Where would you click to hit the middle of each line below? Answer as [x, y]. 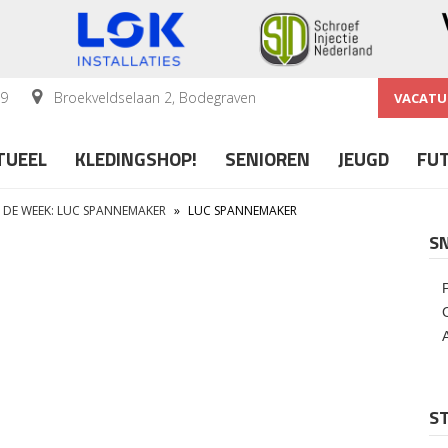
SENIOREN [267, 158]
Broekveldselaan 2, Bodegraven [153, 97]
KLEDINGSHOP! [136, 158]
